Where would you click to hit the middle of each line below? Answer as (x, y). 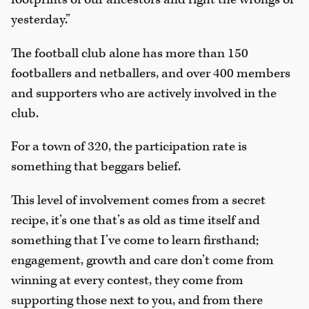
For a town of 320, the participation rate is (129, 147)
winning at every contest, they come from (127, 281)
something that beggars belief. (96, 167)
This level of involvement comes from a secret (138, 201)
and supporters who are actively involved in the (144, 93)
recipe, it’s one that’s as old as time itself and (136, 221)
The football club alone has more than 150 (130, 53)
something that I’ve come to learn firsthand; (135, 241)
